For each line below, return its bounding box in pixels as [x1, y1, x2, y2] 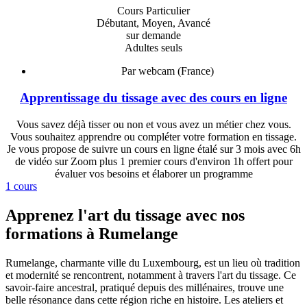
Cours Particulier [117, 5, 190, 17]
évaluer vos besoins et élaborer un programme [54, 167, 253, 180]
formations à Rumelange [5, 224, 178, 243]
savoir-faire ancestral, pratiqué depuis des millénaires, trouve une [5, 281, 284, 293]
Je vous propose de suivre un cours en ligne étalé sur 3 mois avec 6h [6, 143, 301, 155]
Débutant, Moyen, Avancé [97, 17, 210, 29]
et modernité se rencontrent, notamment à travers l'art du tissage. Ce [5, 269, 296, 281]
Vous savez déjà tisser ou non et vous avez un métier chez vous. [16, 118, 291, 130]
